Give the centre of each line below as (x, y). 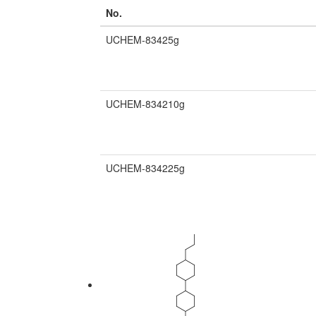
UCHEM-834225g (145, 168)
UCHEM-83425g (142, 40)
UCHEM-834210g (145, 104)
